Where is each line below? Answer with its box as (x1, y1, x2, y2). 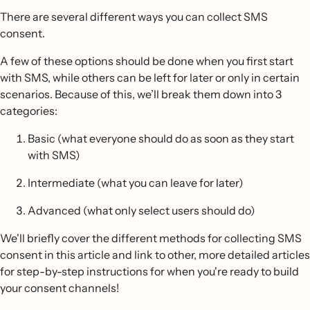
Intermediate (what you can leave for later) (28, 176, 244, 190)
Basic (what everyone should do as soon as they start (28, 131, 294, 145)
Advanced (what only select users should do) (28, 203, 255, 217)
